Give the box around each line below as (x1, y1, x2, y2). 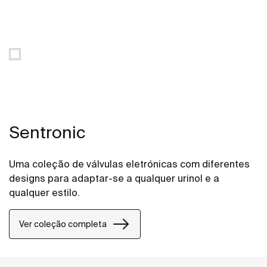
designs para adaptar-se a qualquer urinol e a (9, 173, 219, 184)
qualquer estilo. (9, 187, 80, 198)
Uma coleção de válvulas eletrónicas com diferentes (9, 159, 250, 170)
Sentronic (9, 123, 86, 142)
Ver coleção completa (19, 219, 107, 229)
